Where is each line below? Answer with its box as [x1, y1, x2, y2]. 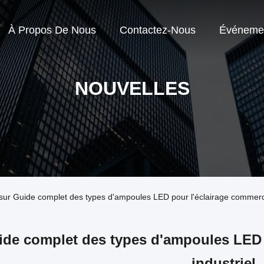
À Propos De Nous [8, 24, 96, 37]
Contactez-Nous [120, 24, 196, 37]
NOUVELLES [74, 78, 190, 99]
